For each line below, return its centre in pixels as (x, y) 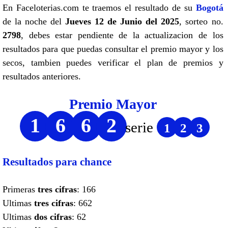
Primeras (20, 189)
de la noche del (34, 21)
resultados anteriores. (42, 76)
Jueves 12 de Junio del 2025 (122, 21)
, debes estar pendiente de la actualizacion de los (122, 35)
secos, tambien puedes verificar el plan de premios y (113, 62)
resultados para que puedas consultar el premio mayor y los (113, 49)
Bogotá (209, 7)
